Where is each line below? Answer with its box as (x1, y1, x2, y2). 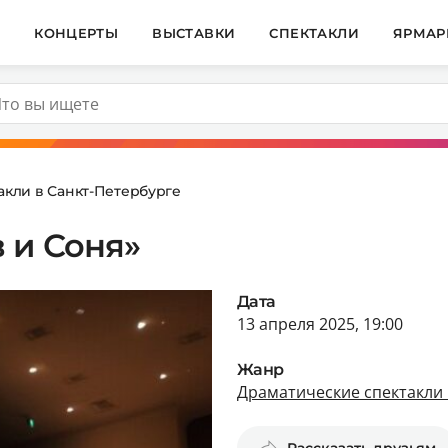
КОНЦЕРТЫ (34, 24, 119, 41)
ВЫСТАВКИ (152, 24, 236, 41)
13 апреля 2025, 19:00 (236, 312, 403, 335)
